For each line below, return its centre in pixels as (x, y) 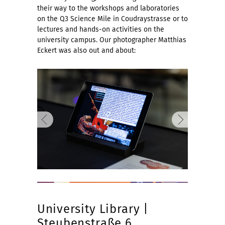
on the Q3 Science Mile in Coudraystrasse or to (113, 19)
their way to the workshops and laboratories (108, 8)
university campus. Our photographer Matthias (112, 40)
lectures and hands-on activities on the (101, 29)
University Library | (93, 209)
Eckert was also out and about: (86, 50)
